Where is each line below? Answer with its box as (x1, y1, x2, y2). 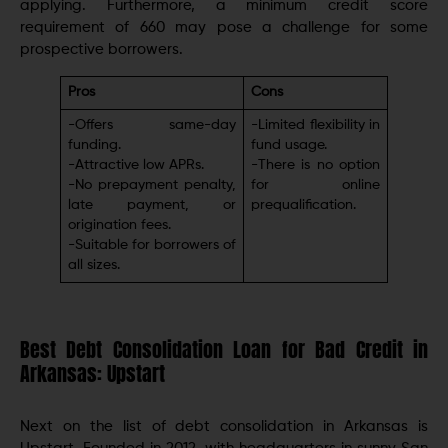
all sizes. (67, 259, 120, 272)
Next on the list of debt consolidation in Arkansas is (20, 419, 428, 434)
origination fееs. (67, 219, 171, 232)
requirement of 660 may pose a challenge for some (20, 20, 428, 35)
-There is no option (250, 159, 381, 172)
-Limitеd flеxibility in (250, 119, 381, 132)
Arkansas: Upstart (20, 358, 165, 389)
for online (250, 179, 381, 192)
